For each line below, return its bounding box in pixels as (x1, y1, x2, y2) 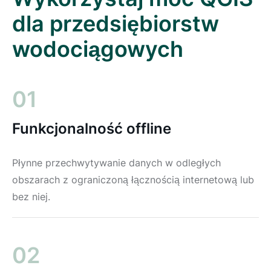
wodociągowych (12, 35, 183, 62)
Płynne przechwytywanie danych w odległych (12, 156, 221, 169)
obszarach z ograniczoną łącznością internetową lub (12, 173, 254, 186)
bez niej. (12, 190, 50, 203)
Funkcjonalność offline (12, 119, 171, 137)
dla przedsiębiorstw (12, 10, 219, 37)
